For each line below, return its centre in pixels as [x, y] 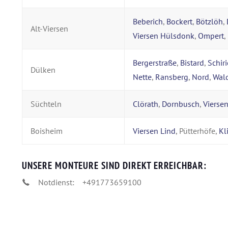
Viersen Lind [154, 131]
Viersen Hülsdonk [164, 35]
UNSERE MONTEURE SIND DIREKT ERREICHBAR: [115, 165]
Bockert [179, 21]
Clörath [146, 104]
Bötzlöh [209, 21]
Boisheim [47, 131]
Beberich [148, 21]
